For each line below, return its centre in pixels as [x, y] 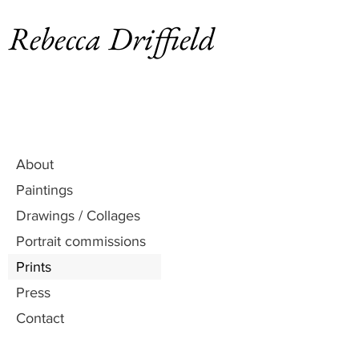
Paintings [44, 190]
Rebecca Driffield [112, 38]
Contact [40, 318]
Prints [34, 267]
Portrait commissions [81, 241]
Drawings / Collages [78, 216]
